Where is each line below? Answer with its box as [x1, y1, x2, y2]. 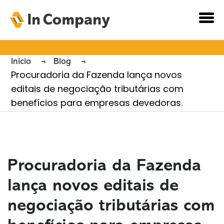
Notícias [11, 24, 75, 41]
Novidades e [11, 9, 111, 26]
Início [11, 57, 34, 66]
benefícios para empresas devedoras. [11, 99, 183, 108]
